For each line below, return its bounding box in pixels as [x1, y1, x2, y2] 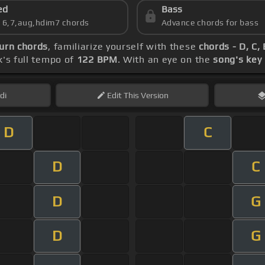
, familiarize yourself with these [48, 41, 199, 53]
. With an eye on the [117, 54, 214, 66]
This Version [121, 91, 169, 101]
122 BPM [76, 54, 118, 66]
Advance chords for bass [161, 18, 259, 28]
